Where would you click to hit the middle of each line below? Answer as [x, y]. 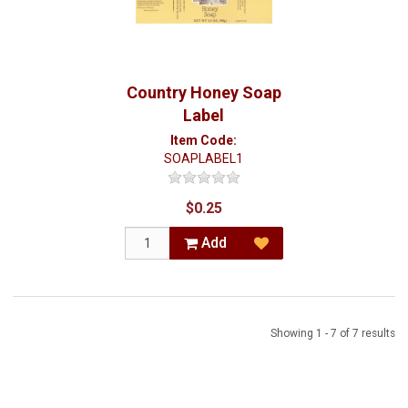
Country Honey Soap [204, 92]
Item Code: [204, 140]
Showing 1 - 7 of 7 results [333, 333]
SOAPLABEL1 [204, 158]
